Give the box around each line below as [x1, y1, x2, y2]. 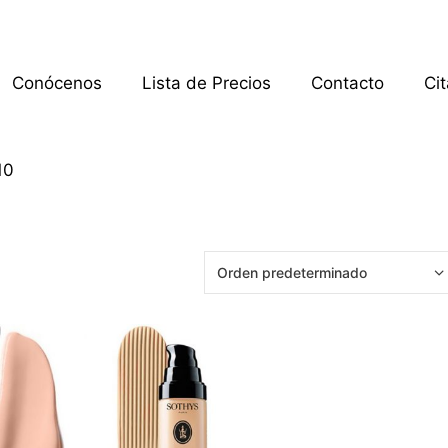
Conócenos [12, 73, 103, 94]
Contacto [311, 73, 385, 94]
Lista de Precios [142, 73, 272, 94]
